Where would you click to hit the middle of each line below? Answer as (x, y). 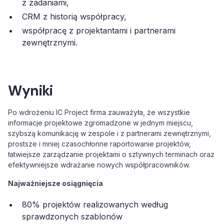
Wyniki (30, 91)
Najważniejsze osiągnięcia (55, 183)
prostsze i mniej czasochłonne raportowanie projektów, (99, 144)
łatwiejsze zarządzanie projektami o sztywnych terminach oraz (111, 154)
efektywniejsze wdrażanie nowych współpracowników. (99, 165)
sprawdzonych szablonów (72, 216)
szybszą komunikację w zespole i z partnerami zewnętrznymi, (109, 133)
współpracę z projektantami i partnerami (99, 30)
